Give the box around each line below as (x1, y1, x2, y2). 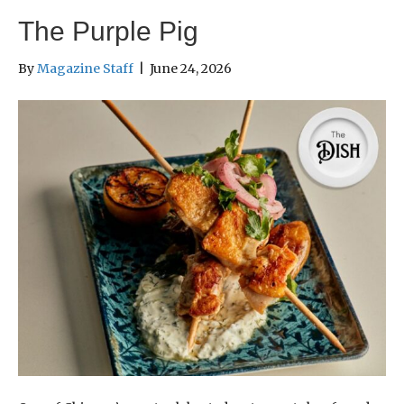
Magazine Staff (37, 60, 133, 78)
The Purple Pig (18, 16, 198, 47)
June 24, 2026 (150, 60, 232, 78)
